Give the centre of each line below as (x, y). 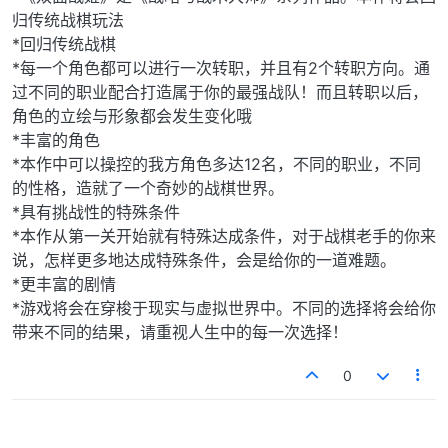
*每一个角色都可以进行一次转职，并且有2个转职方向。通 (221, 67)
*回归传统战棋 (64, 43)
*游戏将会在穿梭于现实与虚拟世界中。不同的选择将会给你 (224, 307)
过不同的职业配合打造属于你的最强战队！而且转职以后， (220, 91)
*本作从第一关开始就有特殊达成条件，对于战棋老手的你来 (224, 235)
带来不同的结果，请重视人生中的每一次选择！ (180, 331)
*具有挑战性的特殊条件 (96, 211)
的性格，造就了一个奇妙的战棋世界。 (148, 187)
